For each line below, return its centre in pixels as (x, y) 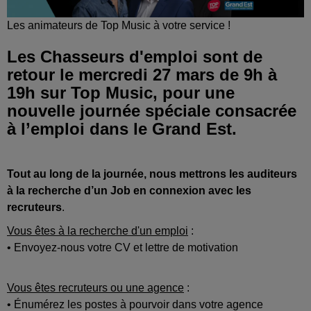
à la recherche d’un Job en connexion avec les (129, 191)
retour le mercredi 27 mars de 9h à (142, 75)
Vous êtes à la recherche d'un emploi (98, 231)
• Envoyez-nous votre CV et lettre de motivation (123, 248)
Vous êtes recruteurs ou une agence (95, 288)
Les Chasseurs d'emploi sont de (135, 57)
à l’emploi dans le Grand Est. (122, 129)
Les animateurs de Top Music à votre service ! (119, 26)
